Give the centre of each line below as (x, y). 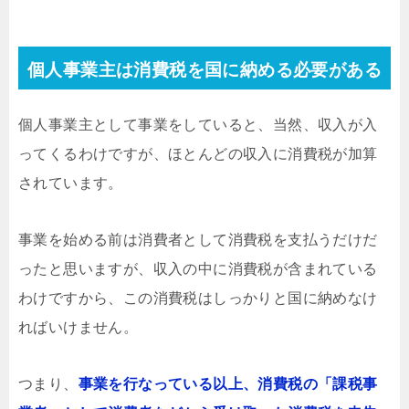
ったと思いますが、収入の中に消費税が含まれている (198, 268)
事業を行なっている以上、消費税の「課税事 (228, 383)
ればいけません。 (79, 327)
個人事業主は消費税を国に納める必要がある (204, 69)
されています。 (71, 183)
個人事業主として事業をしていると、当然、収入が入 (198, 124)
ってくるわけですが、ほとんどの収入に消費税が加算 (198, 153)
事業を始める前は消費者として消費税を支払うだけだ (198, 239)
